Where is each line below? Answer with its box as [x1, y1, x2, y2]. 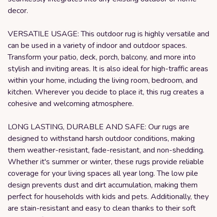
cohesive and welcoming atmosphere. [8, 98, 134, 109]
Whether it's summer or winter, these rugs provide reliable [8, 156, 204, 167]
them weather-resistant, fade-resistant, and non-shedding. [8, 145, 204, 155]
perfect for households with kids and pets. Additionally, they [8, 191, 209, 202]
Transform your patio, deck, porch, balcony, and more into [8, 52, 196, 62]
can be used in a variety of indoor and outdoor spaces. [8, 40, 187, 51]
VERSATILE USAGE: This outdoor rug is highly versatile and [8, 29, 209, 39]
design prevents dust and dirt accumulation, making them [8, 180, 198, 190]
